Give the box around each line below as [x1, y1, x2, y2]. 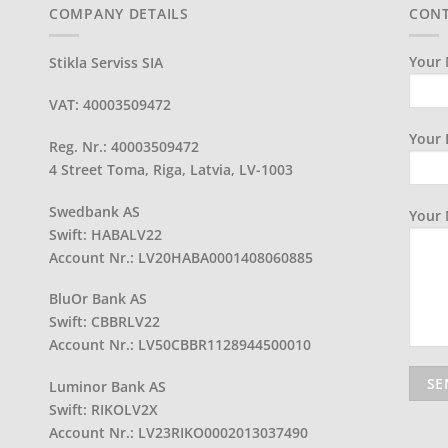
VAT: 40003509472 [49, 95, 171, 115]
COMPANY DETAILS [49, 3, 189, 23]
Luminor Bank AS [49, 376, 166, 396]
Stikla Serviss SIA [49, 53, 163, 73]
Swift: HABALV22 [49, 224, 162, 244]
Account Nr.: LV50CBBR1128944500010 [49, 335, 311, 355]
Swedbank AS [49, 201, 140, 221]
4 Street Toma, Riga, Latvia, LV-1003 [49, 159, 293, 179]
